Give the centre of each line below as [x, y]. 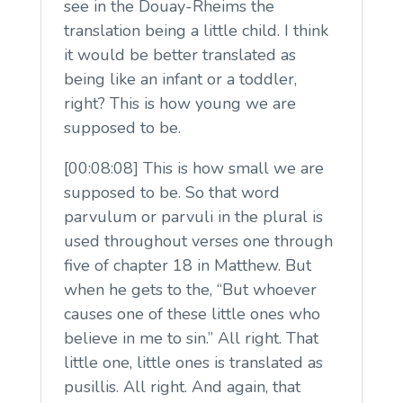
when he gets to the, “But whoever [190, 289]
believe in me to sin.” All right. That [191, 338]
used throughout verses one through [198, 241]
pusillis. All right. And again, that [182, 386]
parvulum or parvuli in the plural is [193, 216]
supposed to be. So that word [171, 192]
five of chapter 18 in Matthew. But [187, 265]
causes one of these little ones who [192, 313]
